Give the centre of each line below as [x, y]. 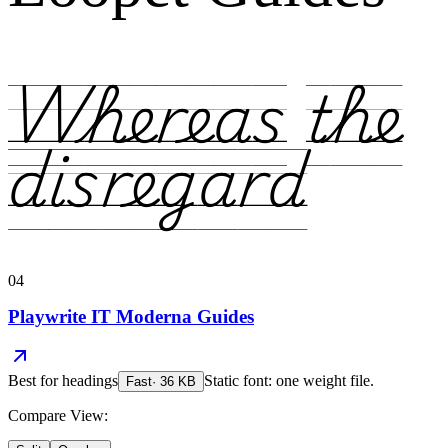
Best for [35, 381]
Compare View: [58, 416]
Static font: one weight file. [289, 381]
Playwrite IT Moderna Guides [131, 316]
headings [90, 381]
